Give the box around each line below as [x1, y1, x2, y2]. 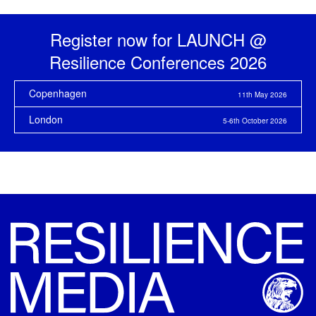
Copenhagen [29, 85, 87, 100]
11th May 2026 [238, 89, 287, 99]
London [29, 111, 63, 126]
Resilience [49, 49, 130, 74]
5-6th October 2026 [223, 115, 287, 126]
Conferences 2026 [130, 49, 267, 74]
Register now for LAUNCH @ [49, 26, 267, 51]
